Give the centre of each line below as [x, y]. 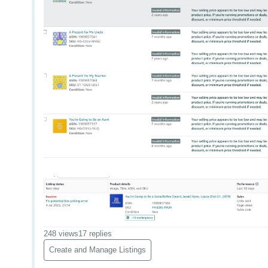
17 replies [95, 233]
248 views [61, 233]
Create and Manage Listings [98, 249]
